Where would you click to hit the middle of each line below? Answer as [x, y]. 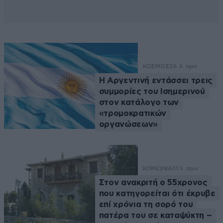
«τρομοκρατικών [133, 113]
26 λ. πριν [183, 66]
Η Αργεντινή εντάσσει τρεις [156, 81]
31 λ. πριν [185, 168]
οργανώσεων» [128, 124]
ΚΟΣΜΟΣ [156, 66]
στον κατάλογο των [139, 103]
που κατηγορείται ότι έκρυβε [157, 194]
